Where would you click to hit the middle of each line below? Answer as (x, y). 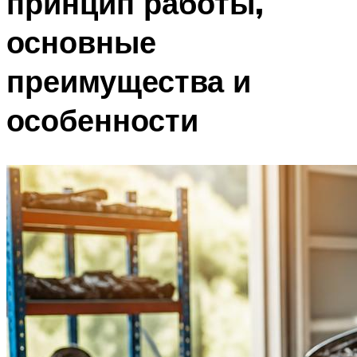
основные (81, 41)
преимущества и (129, 80)
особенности (102, 120)
